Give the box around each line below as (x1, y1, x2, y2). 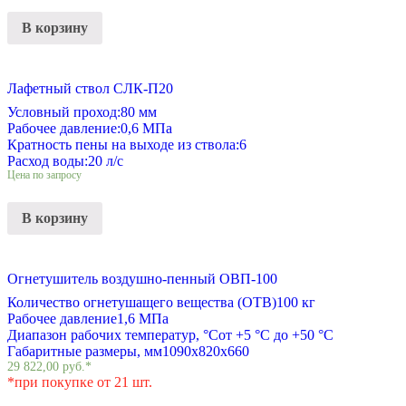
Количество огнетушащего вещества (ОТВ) (7, 294, 276, 310)
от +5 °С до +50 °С (218, 326, 333, 343)
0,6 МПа (121, 121, 172, 137)
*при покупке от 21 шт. (7, 373, 152, 390)
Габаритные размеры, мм (7, 343, 162, 359)
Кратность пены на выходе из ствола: (7, 137, 239, 153)
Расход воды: (7, 153, 88, 169)
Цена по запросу (7, 169, 82, 182)
